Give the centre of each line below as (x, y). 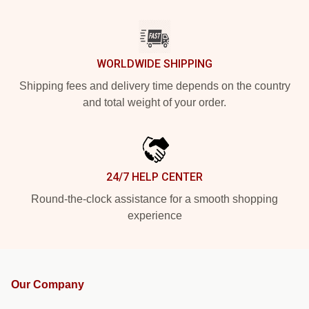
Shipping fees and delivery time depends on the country (154, 86)
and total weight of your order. (154, 102)
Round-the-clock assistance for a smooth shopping (154, 199)
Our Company (48, 285)
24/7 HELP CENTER (154, 177)
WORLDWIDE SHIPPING (154, 64)
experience (154, 216)
